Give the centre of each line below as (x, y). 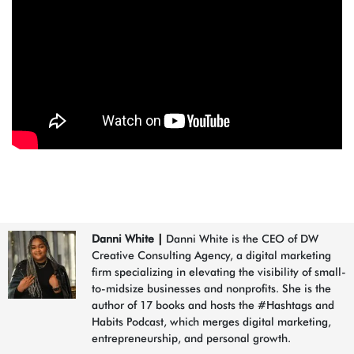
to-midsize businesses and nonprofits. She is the (211, 288)
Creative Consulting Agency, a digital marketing (211, 255)
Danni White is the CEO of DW (241, 239)
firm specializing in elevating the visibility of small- (219, 272)
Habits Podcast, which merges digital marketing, (211, 322)
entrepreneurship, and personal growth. (191, 338)
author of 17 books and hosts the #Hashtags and (213, 305)
